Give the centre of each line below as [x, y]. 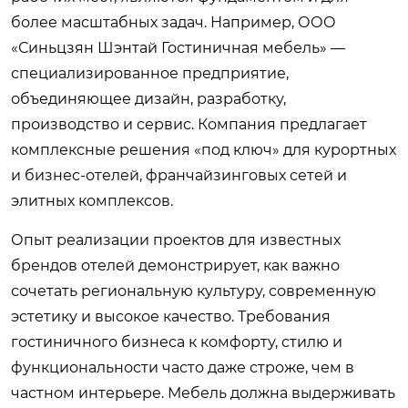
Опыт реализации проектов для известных [176, 240]
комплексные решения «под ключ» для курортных [204, 149]
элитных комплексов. [92, 200]
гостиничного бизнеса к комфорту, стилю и [177, 342]
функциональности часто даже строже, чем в [183, 367]
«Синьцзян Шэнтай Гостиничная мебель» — [178, 47]
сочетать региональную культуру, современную [194, 291]
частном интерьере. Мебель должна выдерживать [203, 393]
